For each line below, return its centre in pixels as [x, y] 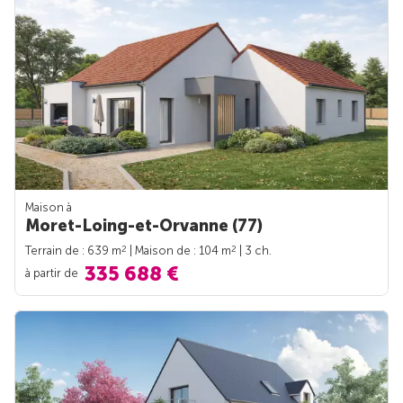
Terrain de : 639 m [73, 251]
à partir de [53, 273]
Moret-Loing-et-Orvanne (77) [144, 226]
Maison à [49, 208]
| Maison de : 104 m [179, 251]
